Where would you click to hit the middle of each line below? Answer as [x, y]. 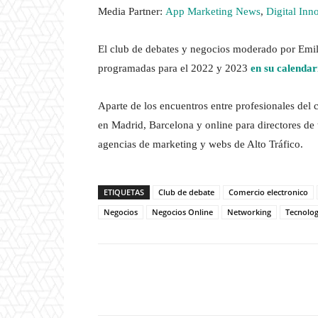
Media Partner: [132, 12]
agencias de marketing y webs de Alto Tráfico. [201, 144]
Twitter [231, 280]
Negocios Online [182, 212]
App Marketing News [213, 12]
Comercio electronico [268, 192]
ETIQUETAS [124, 192]
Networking [249, 212]
